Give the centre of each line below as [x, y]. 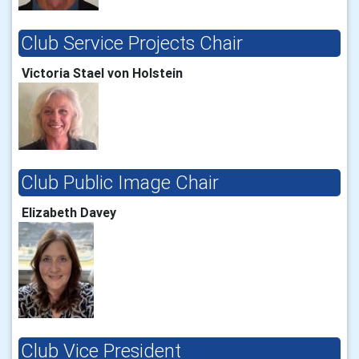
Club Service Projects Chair [132, 43]
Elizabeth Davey [72, 213]
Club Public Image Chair [120, 183]
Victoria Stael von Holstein [105, 73]
